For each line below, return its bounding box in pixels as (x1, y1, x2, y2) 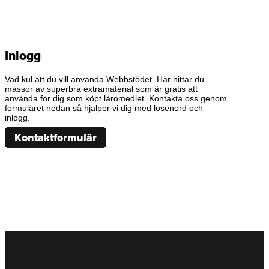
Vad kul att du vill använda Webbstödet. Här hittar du (5, 74, 204, 84)
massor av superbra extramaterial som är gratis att (5, 83, 198, 94)
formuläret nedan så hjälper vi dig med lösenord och (5, 103, 203, 113)
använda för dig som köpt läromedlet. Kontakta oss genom (5, 93, 227, 103)
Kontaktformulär (14, 130, 97, 144)
